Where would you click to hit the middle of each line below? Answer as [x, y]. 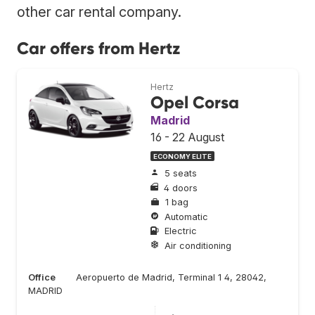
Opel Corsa [195, 102]
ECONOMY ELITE [182, 156]
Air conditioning [198, 246]
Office [42, 277]
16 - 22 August [187, 137]
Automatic [186, 217]
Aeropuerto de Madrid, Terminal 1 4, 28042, [171, 277]
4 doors [181, 188]
